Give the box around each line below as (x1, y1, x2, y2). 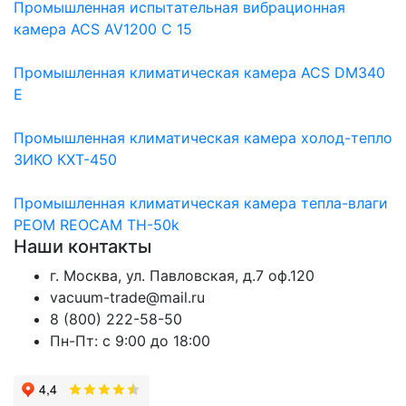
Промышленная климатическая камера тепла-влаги (14, 193, 388, 212)
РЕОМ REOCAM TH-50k (14, 215, 179, 234)
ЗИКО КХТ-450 (14, 150, 117, 169)
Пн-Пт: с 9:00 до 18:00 (50, 331, 210, 350)
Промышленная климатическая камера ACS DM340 (14, 63, 385, 82)
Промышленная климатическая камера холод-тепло (14, 128, 392, 147)
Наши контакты (14, 235, 151, 257)
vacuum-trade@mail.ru (50, 287, 205, 306)
